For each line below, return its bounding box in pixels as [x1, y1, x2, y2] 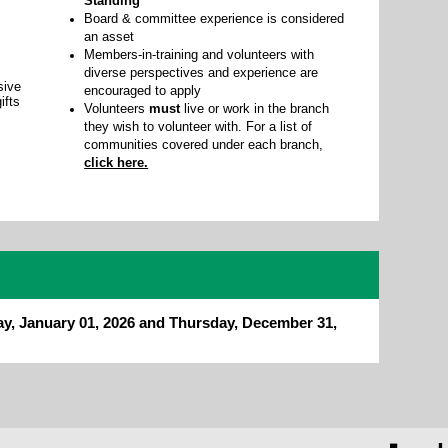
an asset [84, 28, 135, 44]
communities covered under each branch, [84, 136, 324, 152]
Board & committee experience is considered [84, 10, 345, 26]
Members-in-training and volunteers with [84, 46, 315, 62]
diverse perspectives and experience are [84, 64, 319, 80]
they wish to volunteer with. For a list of [84, 118, 313, 134]
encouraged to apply [84, 82, 202, 98]
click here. [84, 154, 149, 170]
